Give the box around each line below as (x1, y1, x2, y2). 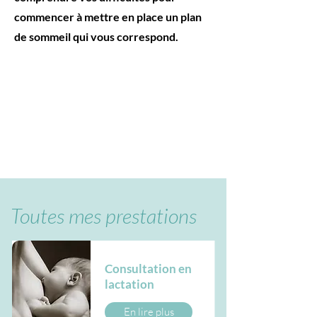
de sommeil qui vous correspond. (14, 30, 178, 43)
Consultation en (105, 261, 192, 276)
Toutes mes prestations (11, 203, 197, 229)
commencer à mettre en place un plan (14, 10, 202, 23)
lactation (105, 277, 154, 292)
